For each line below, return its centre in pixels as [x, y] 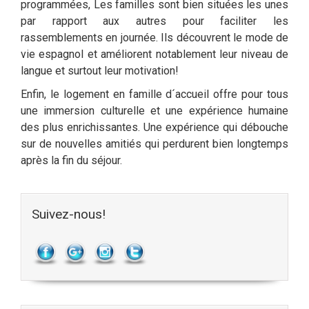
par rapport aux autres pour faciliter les [154, 21]
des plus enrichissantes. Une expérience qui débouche [154, 127]
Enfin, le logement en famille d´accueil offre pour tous [154, 94]
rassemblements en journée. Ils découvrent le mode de [154, 38]
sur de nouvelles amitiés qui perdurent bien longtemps [154, 144]
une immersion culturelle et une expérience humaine [154, 111]
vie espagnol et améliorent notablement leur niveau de [154, 54]
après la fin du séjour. [71, 160]
